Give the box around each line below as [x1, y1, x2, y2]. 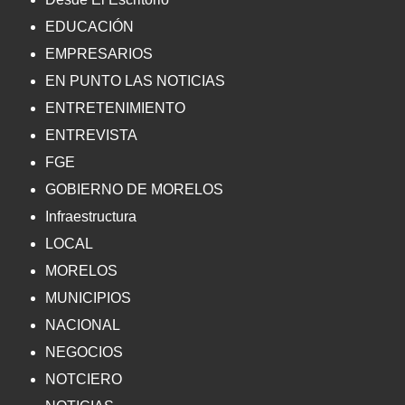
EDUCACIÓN [45, 19, 134, 35]
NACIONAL [45, 317, 120, 334]
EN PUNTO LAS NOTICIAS [45, 73, 225, 89]
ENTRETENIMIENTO [45, 100, 185, 117]
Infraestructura [45, 209, 137, 225]
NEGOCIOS [45, 344, 123, 361]
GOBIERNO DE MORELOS [45, 182, 223, 198]
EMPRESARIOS [45, 46, 153, 62]
